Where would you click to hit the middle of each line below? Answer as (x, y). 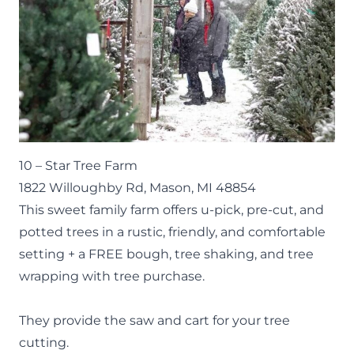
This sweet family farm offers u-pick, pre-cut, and (171, 209)
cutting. (44, 342)
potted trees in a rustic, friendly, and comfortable (172, 232)
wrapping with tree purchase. (112, 276)
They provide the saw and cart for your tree (154, 320)
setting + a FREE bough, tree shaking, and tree (166, 254)
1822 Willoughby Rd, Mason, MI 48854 (137, 187)
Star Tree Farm (91, 165)
